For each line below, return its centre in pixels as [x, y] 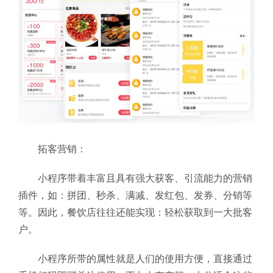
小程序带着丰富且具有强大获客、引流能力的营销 [145, 179]
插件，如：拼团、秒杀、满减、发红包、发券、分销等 [135, 196]
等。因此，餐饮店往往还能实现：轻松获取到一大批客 [135, 213]
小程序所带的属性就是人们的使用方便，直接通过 [145, 259]
